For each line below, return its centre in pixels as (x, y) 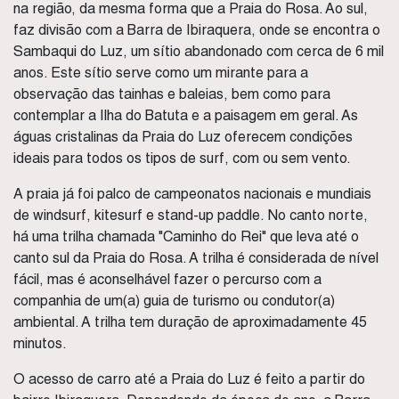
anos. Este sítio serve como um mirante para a (161, 73)
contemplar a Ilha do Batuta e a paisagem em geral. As (186, 115)
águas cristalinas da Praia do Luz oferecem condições (183, 137)
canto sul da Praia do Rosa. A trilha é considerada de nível (196, 258)
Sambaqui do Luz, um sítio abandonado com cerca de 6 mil (199, 51)
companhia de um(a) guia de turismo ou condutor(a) (174, 301)
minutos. (40, 343)
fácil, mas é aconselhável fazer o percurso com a (167, 279)
